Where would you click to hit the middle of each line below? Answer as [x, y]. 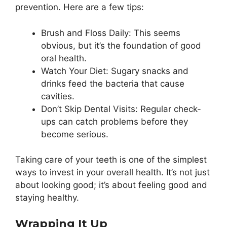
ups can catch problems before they [115, 121]
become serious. [75, 134]
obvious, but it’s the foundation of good [121, 45]
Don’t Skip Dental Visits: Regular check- [121, 109]
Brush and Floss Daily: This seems [111, 33]
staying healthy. [47, 198]
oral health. [64, 58]
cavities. [58, 96]
